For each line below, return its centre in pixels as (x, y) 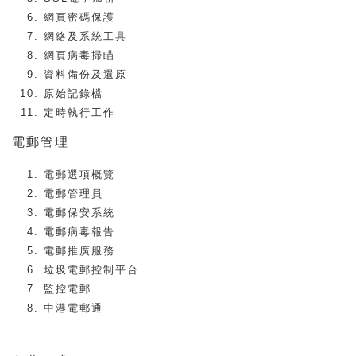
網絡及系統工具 (85, 36)
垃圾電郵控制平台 (91, 270)
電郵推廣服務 (79, 251)
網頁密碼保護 (79, 17)
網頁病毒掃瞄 (79, 55)
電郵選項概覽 (79, 174)
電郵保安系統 (79, 213)
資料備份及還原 (85, 74)
